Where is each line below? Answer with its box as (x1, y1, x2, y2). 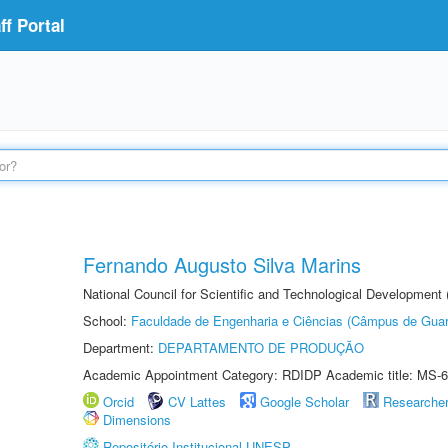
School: (83, 311, 131, 330)
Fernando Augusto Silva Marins (83, 250, 361, 279)
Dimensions (103, 410, 171, 429)
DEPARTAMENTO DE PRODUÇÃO (158, 338, 364, 357)
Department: (83, 338, 158, 357)
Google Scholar (260, 392, 349, 411)
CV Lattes (168, 392, 226, 411)
